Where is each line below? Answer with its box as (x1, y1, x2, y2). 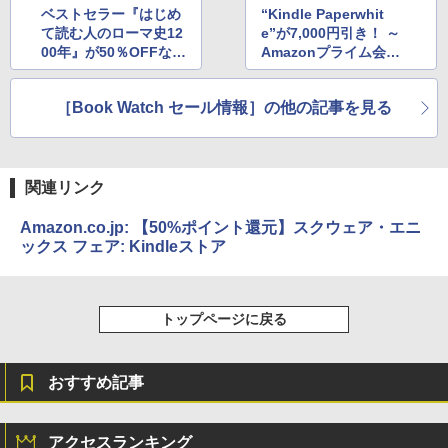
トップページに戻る (161, 310, 287, 327)
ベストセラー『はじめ (41, 5, 181, 22)
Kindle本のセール (41, 62, 155, 79)
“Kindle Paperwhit (261, 5, 385, 22)
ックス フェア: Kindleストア (20, 237, 226, 255)
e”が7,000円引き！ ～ (261, 24, 401, 41)
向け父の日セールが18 (261, 62, 404, 79)
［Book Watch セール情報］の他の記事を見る (56, 98, 392, 116)
